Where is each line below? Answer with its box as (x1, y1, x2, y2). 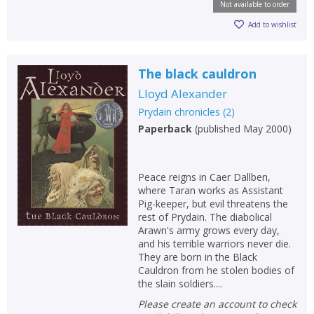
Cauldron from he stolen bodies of (137, 263, 294, 277)
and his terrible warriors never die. (137, 236, 291, 250)
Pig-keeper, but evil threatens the (137, 196, 288, 210)
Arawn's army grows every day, (137, 223, 280, 237)
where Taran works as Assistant (137, 183, 283, 197)
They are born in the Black (137, 250, 257, 264)
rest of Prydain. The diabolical (137, 210, 272, 224)
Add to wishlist (248, 20, 296, 30)
